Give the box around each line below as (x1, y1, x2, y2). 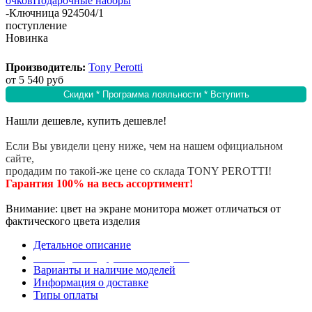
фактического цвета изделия (6, 214, 140, 227)
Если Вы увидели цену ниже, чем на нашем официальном (6, 139, 283, 152)
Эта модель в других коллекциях (33, 251, 189, 263)
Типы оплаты (33, 288, 98, 301)
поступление (6, 19, 67, 31)
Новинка (6, 31, 48, 44)
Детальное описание (33, 238, 131, 251)
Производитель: (6, 61, 86, 73)
